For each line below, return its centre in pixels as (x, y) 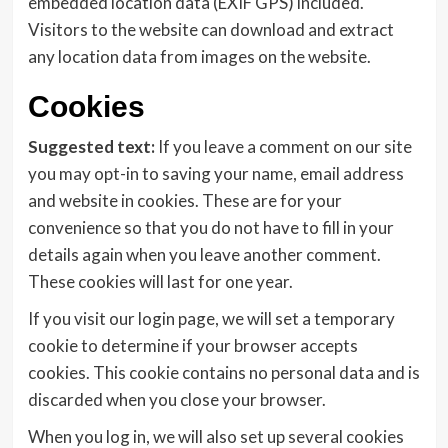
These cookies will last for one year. (160, 281)
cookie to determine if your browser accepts (192, 345)
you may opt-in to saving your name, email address (215, 173)
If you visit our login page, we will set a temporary (211, 318)
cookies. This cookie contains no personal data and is (223, 372)
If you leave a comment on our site (284, 146)
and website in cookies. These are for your (184, 200)
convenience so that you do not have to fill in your (210, 227)
